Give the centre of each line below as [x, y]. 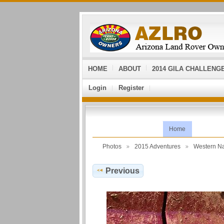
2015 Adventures [157, 146]
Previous [123, 171]
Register [131, 88]
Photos [112, 146]
